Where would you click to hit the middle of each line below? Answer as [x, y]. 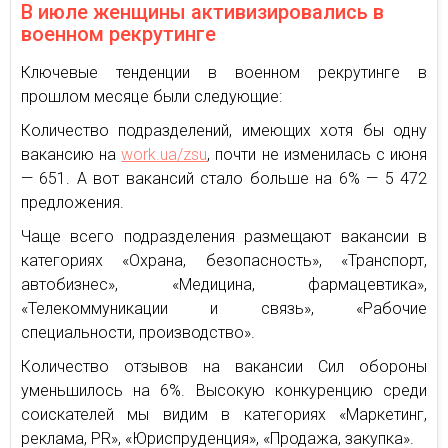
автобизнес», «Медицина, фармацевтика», [224, 284]
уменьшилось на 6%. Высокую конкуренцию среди [224, 390]
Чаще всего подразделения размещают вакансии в [224, 236]
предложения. [72, 202]
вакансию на [71, 154]
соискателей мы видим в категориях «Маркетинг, [224, 414]
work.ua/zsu [164, 154]
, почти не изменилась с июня [317, 154]
